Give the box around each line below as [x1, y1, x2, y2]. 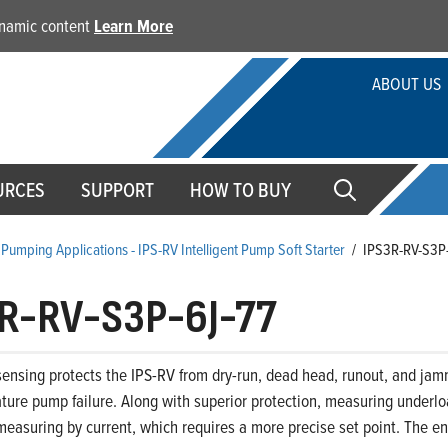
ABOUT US [372, 71, 441, 97]
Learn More [94, 13, 173, 38]
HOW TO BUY [190, 176, 291, 205]
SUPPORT [81, 176, 154, 205]
